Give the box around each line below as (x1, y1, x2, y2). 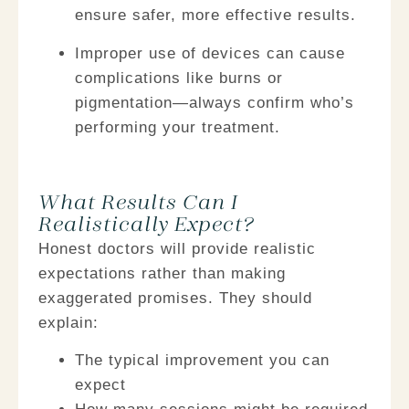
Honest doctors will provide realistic (38, 240, 316, 258)
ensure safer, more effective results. (75, 6, 356, 25)
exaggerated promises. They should (38, 289, 312, 308)
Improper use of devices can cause (75, 44, 345, 62)
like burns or (181, 68, 283, 87)
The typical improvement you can (75, 351, 330, 370)
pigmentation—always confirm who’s (75, 93, 354, 111)
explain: (38, 314, 99, 332)
